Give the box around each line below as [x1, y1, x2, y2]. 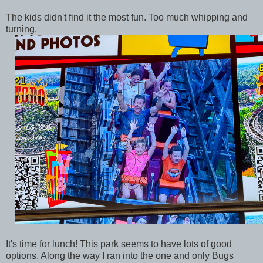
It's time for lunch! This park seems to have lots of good [6, 238, 232, 249]
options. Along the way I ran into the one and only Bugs [6, 250, 234, 261]
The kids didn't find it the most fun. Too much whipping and [6, 12, 248, 22]
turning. [6, 23, 39, 34]
